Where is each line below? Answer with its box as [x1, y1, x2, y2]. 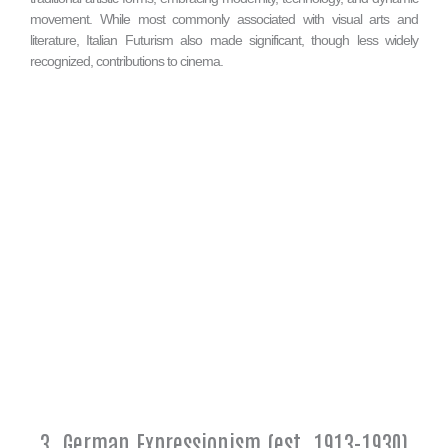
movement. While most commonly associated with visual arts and [30, 10, 418, 27]
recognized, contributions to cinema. [30, 52, 223, 69]
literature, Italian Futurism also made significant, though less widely [30, 31, 418, 48]
